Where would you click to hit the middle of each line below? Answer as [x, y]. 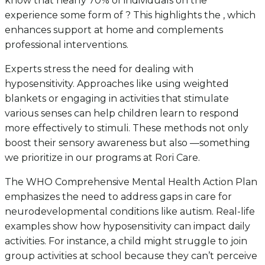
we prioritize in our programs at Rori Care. [102, 157]
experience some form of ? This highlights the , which [130, 15]
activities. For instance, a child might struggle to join [126, 241]
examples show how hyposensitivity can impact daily [127, 226]
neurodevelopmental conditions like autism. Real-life [130, 211]
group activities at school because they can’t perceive [131, 256]
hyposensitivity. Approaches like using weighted [117, 83]
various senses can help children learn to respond [122, 113]
